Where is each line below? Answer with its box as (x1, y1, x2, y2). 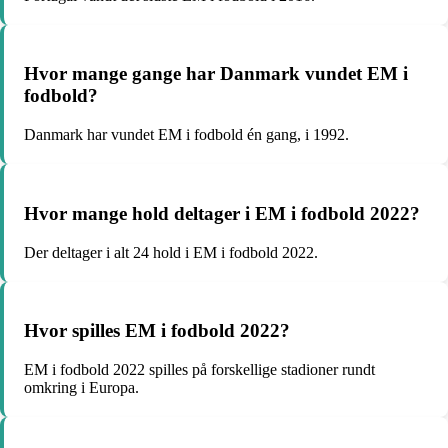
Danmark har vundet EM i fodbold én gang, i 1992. (24, 126, 349, 144)
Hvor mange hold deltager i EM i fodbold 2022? (24, 202, 420, 224)
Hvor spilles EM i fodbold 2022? (24, 320, 290, 342)
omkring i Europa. (24, 379, 139, 397)
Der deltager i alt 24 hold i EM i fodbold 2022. (24, 243, 318, 261)
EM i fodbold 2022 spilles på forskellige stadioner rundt (24, 361, 375, 379)
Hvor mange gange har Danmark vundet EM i (24, 63, 408, 85)
